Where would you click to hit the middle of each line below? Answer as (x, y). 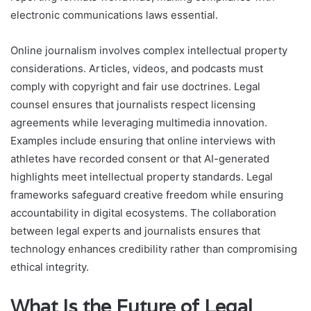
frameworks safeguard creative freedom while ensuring (147, 195)
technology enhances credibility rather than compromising (154, 249)
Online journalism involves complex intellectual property (149, 51)
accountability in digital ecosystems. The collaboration (143, 213)
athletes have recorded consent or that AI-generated (140, 159)
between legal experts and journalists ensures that (135, 231)
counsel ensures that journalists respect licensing (133, 105)
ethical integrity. (50, 267)
